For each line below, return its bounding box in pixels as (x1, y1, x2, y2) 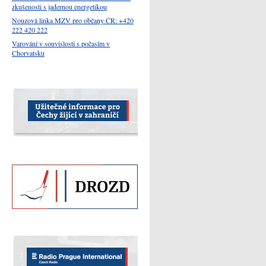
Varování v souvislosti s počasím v (12, 38, 110, 48)
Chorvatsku (12, 47, 45, 58)
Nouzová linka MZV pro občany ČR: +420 (12, 15, 134, 25)
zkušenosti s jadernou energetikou (12, 1, 107, 11)
